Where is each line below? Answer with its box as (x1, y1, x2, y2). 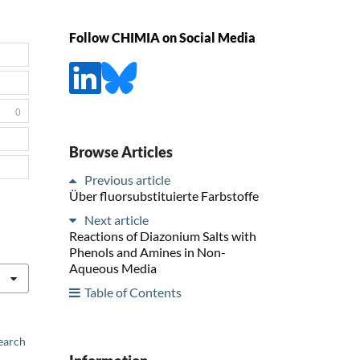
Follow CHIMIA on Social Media (69, 30, 256, 46)
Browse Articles (69, 142, 173, 161)
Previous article (84, 171, 170, 187)
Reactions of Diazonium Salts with (69, 227, 256, 243)
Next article (84, 211, 149, 227)
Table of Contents (84, 284, 182, 300)
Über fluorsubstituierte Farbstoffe (69, 187, 259, 203)
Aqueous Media (69, 260, 157, 276)
